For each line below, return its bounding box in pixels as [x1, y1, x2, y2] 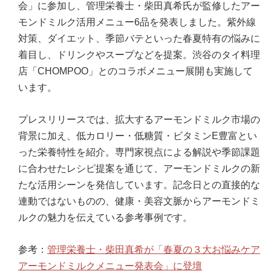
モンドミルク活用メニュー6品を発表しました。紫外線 [18, 16, 256, 27]
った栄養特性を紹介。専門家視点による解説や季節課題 [18, 146, 260, 157]
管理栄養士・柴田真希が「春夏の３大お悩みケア [47, 244, 260, 255]
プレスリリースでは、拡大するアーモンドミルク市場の [18, 114, 260, 125]
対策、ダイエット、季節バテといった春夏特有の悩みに [18, 33, 260, 44]
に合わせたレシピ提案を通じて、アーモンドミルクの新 [18, 163, 260, 174]
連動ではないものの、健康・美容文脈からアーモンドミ [18, 195, 260, 206]
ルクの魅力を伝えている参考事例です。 [18, 212, 192, 223]
